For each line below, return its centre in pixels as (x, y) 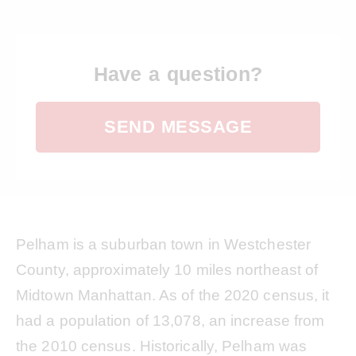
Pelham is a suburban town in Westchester (164, 244)
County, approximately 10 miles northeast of (167, 269)
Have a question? (178, 74)
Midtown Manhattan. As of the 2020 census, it (173, 295)
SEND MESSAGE (178, 126)
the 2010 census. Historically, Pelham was (162, 346)
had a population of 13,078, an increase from (170, 320)
